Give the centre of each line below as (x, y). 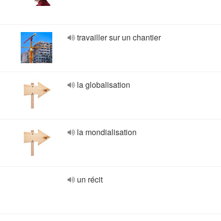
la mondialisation (107, 132)
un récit (90, 179)
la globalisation (104, 85)
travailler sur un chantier (119, 37)
